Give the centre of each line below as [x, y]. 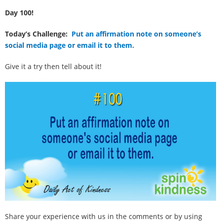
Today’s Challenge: [37, 34]
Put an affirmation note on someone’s [135, 34]
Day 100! [19, 13]
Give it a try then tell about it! [53, 66]
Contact [35, 109]
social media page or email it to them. [70, 45]
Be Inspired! [44, 33]
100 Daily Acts [49, 8]
